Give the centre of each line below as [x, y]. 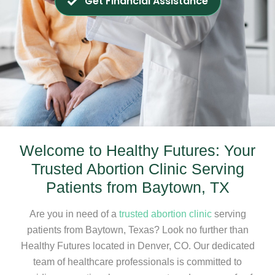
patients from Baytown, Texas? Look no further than [137, 230]
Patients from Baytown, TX [137, 187]
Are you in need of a [74, 214]
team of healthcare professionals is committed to [137, 262]
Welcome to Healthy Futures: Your [137, 150]
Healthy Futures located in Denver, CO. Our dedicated [137, 246]
